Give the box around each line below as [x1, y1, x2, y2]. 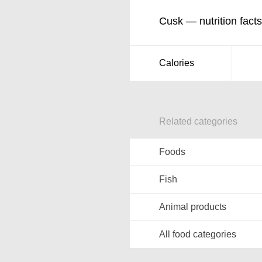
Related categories [159, 116, 237, 126]
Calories [159, 58, 194, 68]
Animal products [159, 202, 226, 212]
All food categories [159, 229, 236, 239]
